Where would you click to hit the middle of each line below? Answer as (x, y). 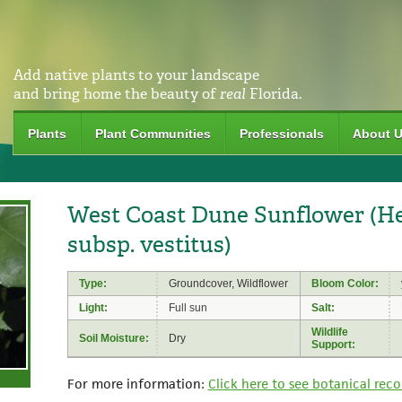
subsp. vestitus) (149, 245)
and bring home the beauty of (116, 94)
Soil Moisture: (114, 338)
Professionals (281, 134)
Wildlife (329, 332)
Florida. (273, 94)
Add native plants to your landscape (136, 75)
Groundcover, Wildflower (228, 283)
